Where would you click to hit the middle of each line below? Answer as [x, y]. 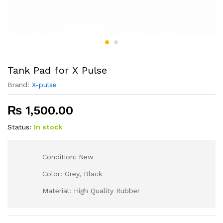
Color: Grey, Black [72, 174]
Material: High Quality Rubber [91, 191]
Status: [19, 127]
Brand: [20, 85]
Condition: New [68, 157]
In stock [48, 127]
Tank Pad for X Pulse [57, 70]
